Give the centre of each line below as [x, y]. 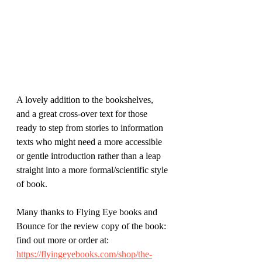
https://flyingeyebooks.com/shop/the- [84, 254]
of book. [32, 184]
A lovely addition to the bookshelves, [86, 99]
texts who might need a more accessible [90, 142]
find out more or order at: [63, 240]
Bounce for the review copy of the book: [92, 226]
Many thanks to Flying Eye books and [88, 212]
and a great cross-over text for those [83, 113]
